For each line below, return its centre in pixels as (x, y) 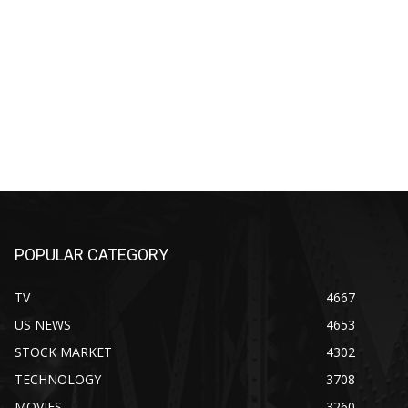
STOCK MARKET (63, 352)
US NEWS (43, 324)
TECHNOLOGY (58, 379)
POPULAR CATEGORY (92, 254)
